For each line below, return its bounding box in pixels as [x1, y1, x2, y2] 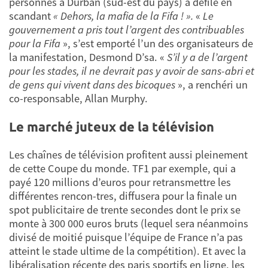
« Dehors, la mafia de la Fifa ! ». [53, 9, 193, 23]
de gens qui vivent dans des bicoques [9, 78, 175, 92]
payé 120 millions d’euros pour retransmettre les [9, 175, 231, 190]
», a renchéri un [175, 78, 248, 92]
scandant [9, 9, 53, 23]
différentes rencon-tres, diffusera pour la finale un [9, 189, 237, 203]
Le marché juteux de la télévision [9, 118, 214, 135]
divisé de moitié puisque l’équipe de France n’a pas [9, 230, 243, 245]
